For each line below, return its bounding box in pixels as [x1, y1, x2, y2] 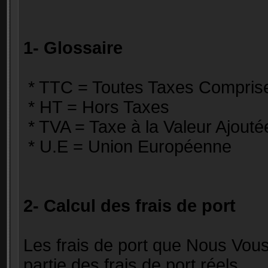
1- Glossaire [23, 38, 123, 57]
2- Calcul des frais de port [23, 196, 236, 215]
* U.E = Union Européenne [23, 137, 232, 156]
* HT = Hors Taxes [23, 98, 169, 117]
